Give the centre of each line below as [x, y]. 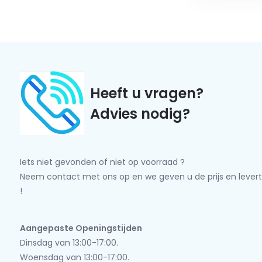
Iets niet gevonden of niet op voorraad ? [102, 162]
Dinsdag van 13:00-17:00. [69, 243]
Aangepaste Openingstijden [81, 228]
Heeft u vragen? [146, 93]
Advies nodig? [140, 114]
